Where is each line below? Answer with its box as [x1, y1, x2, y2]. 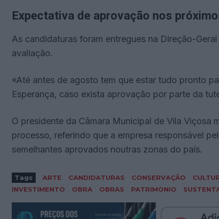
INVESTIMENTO [12, 185, 65, 194]
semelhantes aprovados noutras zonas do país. [12, 144, 202, 155]
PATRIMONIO [131, 185, 176, 194]
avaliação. [12, 48, 53, 59]
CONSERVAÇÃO [131, 174, 186, 182]
